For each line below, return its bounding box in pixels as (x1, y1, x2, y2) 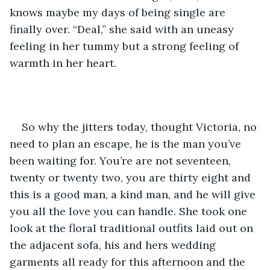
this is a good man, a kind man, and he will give (10, 187, 259, 201)
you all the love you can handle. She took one (10, 204, 250, 218)
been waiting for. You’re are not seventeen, (10, 153, 234, 168)
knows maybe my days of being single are (10, 5, 228, 19)
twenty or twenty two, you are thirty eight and (10, 170, 254, 184)
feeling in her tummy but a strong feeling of (10, 39, 242, 53)
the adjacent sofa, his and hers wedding (10, 237, 219, 252)
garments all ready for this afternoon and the (10, 254, 248, 269)
